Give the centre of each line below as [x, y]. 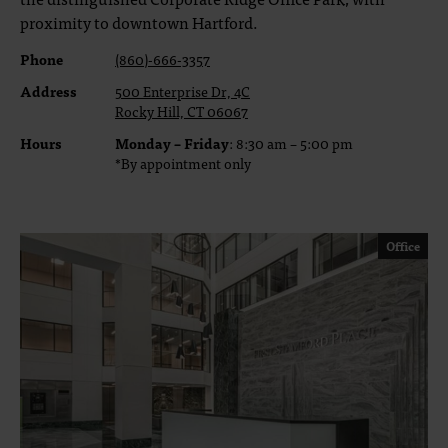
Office [403, 246]
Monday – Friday [172, 143]
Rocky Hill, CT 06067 [181, 111]
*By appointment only [183, 163]
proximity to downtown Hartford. [140, 22]
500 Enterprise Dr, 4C [182, 91]
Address [48, 91]
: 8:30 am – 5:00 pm [291, 143]
